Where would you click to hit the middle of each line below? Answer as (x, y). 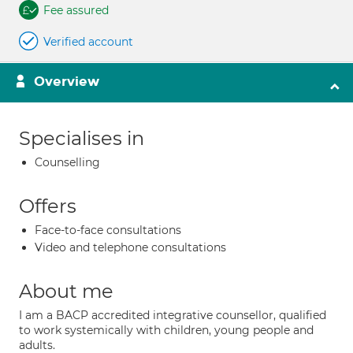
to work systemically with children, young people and (166, 330)
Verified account (88, 42)
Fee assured (76, 10)
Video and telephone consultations (130, 247)
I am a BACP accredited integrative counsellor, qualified (173, 315)
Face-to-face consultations (108, 230)
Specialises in (82, 138)
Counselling (67, 162)
